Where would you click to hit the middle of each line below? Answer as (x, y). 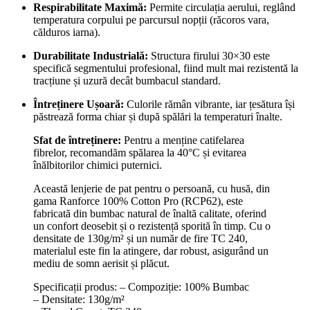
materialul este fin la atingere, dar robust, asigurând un (151, 250)
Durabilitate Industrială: (91, 55)
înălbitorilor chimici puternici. (98, 165)
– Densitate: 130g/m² (79, 299)
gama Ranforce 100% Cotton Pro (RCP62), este (138, 201)
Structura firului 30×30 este (209, 55)
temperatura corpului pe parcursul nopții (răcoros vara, (151, 19)
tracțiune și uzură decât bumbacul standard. (127, 80)
